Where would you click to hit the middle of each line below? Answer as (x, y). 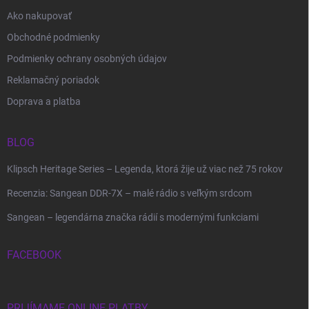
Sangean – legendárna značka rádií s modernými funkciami (133, 218)
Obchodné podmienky (53, 38)
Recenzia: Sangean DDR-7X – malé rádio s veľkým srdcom (129, 193)
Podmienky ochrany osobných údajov (87, 59)
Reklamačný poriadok (53, 80)
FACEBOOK (34, 255)
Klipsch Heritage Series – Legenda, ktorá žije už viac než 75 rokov (145, 169)
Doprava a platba (44, 102)
